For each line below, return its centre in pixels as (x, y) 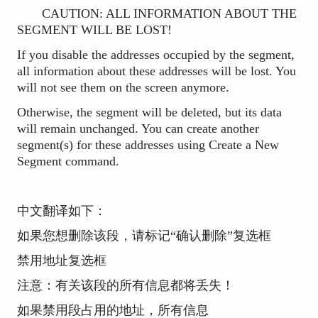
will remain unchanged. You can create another (138, 128)
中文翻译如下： (61, 210)
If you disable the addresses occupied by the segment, (155, 55)
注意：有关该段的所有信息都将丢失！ (125, 285)
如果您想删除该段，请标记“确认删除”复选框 (144, 235)
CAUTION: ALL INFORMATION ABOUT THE (157, 14)
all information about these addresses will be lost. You (156, 71)
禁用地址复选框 (61, 260)
